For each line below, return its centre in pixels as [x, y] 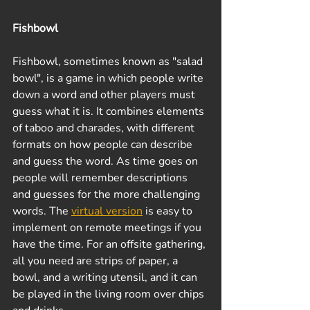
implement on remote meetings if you [108, 227]
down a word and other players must [105, 94]
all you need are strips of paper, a [97, 261]
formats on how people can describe [104, 144]
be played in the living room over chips [110, 294]
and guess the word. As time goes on [107, 161]
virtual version [107, 211]
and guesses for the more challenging [108, 194]
